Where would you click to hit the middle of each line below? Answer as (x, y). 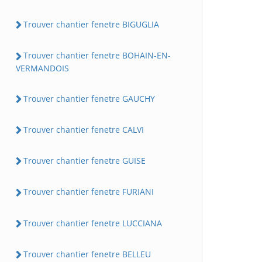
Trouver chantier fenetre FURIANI (89, 192)
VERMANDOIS (42, 68)
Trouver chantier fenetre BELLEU (87, 254)
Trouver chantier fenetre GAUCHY (89, 98)
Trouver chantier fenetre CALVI (84, 129)
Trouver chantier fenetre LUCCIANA (93, 223)
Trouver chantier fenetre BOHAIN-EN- (97, 56)
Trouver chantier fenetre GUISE (85, 161)
